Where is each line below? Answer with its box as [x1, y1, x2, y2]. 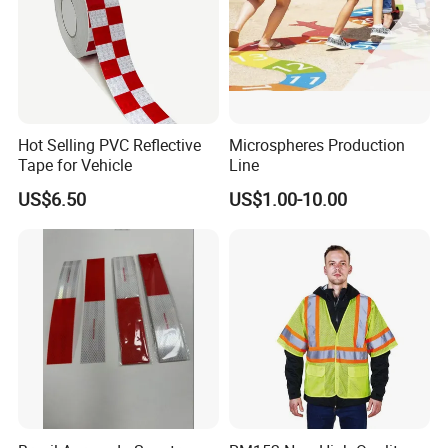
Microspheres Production [228, 134, 405, 157]
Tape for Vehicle [18, 154, 133, 177]
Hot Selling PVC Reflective [18, 134, 202, 157]
